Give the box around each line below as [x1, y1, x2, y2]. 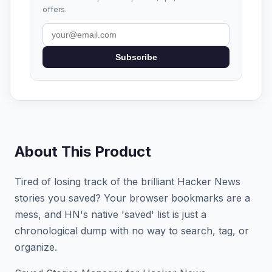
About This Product [15, 143, 151, 160]
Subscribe [115, 52, 157, 62]
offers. [42, 5, 67, 14]
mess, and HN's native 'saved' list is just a [15, 208, 206, 220]
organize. [15, 241, 57, 253]
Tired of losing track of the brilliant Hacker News [15, 175, 240, 188]
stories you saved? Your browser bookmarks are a [15, 192, 250, 204]
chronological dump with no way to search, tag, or [15, 225, 249, 237]
